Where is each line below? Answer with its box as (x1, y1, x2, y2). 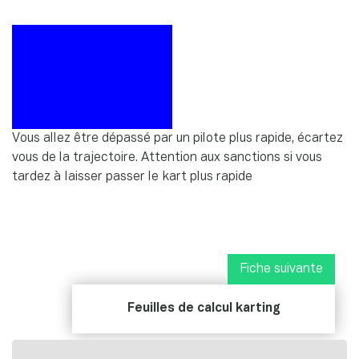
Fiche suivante (240, 263, 323, 275)
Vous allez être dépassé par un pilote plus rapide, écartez (12, 132, 343, 144)
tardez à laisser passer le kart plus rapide (12, 171, 252, 183)
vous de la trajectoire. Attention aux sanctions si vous (12, 151, 322, 163)
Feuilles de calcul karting (127, 302, 280, 314)
